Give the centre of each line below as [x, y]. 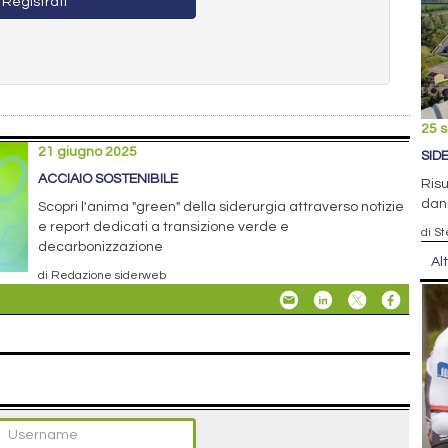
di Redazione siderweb [102, 274]
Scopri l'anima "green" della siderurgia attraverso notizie [221, 206]
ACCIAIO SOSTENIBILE [108, 178]
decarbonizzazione [101, 246]
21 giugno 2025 [88, 151]
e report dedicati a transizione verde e [164, 226]
